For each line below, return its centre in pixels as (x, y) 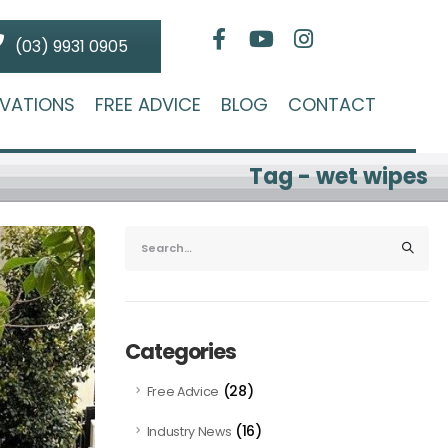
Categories (180, 352)
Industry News (189, 432)
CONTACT (331, 104)
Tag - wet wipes (338, 177)
